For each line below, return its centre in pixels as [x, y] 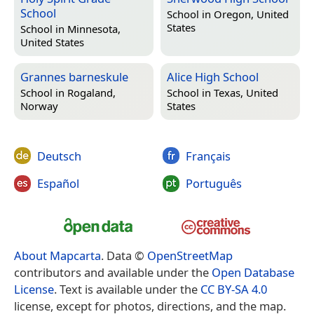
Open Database [253, 273]
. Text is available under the [127, 289]
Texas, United [246, 93]
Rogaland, [91, 93]
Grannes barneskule [74, 76]
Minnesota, [94, 29]
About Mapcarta [57, 256]
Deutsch [59, 156]
